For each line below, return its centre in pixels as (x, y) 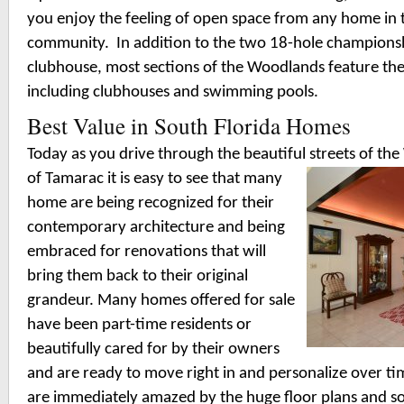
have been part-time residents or (139, 325)
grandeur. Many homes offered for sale (161, 301)
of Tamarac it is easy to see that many (155, 179)
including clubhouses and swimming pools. (173, 92)
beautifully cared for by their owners (153, 349)
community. (68, 44)
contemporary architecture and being (156, 228)
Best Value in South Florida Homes (189, 125)
